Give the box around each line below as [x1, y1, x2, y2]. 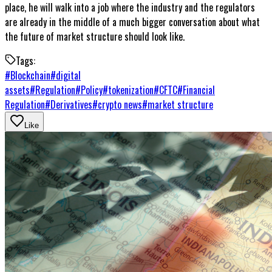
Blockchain [10, 67, 50, 83]
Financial [183, 82, 215, 97]
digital [56, 67, 81, 83]
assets [5, 82, 30, 97]
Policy [81, 82, 103, 97]
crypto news [98, 97, 142, 112]
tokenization [108, 82, 154, 97]
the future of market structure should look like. [5, 29, 185, 44]
